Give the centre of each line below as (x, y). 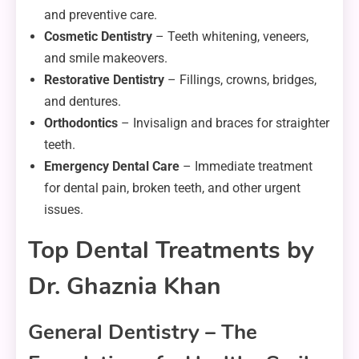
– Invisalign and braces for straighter (224, 123)
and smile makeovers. (106, 58)
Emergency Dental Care (112, 167)
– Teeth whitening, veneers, (230, 37)
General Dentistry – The (143, 333)
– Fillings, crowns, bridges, (240, 80)
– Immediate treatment (246, 167)
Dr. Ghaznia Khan (125, 287)
